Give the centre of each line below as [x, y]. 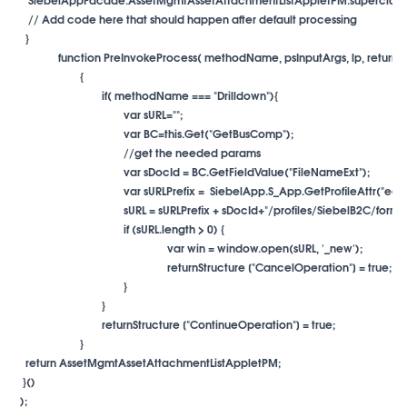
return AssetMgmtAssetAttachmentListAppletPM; [148, 362]
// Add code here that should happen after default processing [186, 18]
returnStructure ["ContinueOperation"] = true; [218, 323]
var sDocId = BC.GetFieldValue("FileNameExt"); [247, 171]
